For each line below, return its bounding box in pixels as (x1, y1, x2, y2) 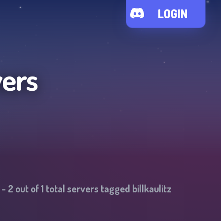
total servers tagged (44, 182, 132, 195)
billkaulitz (132, 182, 172, 195)
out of (13, 182, 41, 195)
